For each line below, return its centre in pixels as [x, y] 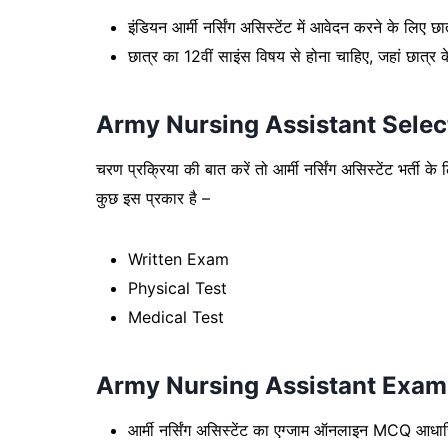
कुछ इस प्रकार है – [153, 197]
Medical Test [176, 316]
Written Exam [181, 258]
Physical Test [177, 287]
